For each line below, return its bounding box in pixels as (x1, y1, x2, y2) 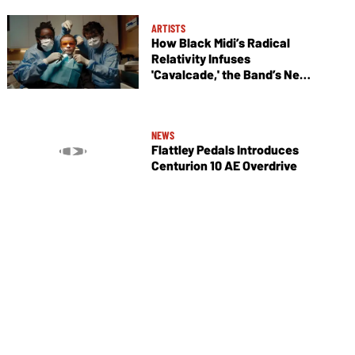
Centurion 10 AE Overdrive (151, 158, 297, 174)
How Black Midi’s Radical (151, 35, 290, 51)
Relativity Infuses (151, 51, 250, 67)
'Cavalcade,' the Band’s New (151, 67, 309, 82)
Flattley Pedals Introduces (151, 142, 299, 158)
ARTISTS (151, 21, 185, 36)
